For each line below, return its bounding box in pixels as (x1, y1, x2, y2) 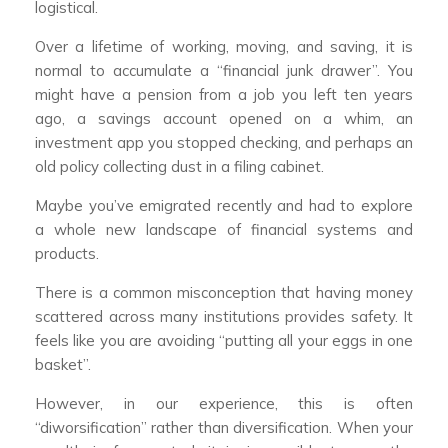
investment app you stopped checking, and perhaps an (35, 133, 413, 153)
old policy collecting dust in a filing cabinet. (35, 157, 324, 177)
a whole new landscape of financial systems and (35, 220, 413, 240)
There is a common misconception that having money (35, 283, 413, 303)
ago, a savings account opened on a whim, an (35, 109, 413, 129)
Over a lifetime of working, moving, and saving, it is (35, 37, 413, 57)
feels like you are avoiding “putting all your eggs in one (35, 331, 413, 351)
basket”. (35, 355, 91, 375)
